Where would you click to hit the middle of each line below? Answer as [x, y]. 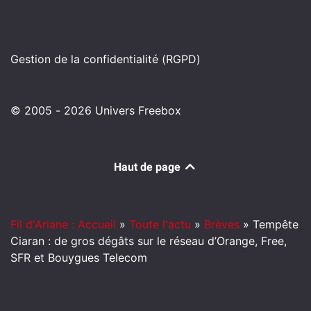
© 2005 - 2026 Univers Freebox [96, 111]
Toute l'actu [160, 225]
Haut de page [149, 167]
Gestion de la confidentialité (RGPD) [106, 59]
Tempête [276, 225]
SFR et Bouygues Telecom [79, 258]
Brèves [222, 225]
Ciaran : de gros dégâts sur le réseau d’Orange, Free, [149, 241]
